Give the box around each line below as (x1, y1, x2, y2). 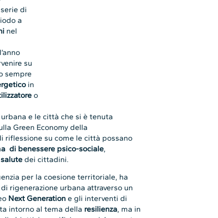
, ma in (117, 204, 141, 214)
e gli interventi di (66, 194, 127, 203)
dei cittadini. (22, 154, 69, 164)
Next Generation (8, 194, 66, 203)
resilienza (84, 204, 118, 214)
